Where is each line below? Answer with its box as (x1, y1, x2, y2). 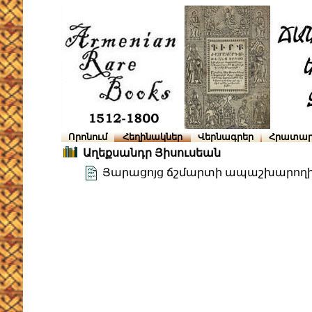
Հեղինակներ (123, 132, 182, 142)
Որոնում (68, 132, 107, 142)
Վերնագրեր (198, 132, 253, 142)
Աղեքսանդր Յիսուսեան (83, 147, 221, 159)
